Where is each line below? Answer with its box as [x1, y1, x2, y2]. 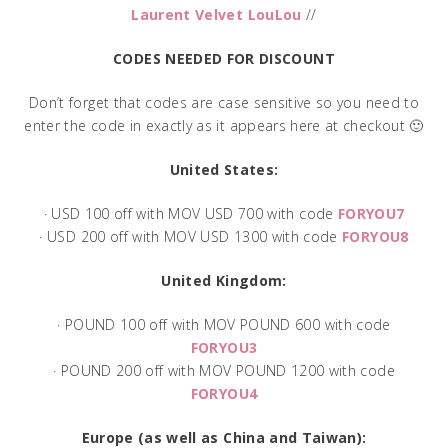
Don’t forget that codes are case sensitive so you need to [29, 92, 419, 112]
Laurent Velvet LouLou [131, 4, 302, 24]
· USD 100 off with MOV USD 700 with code [43, 203, 338, 223]
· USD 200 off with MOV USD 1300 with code [39, 226, 343, 246]
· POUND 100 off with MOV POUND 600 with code [57, 314, 391, 334]
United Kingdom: [161, 270, 287, 290]
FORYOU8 [342, 226, 409, 246]
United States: [169, 159, 279, 179]
